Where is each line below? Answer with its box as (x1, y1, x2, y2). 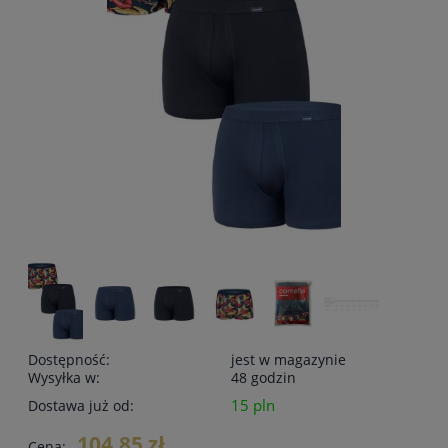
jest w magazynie (231, 350, 346, 370)
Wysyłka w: (28, 368, 100, 388)
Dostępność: (28, 350, 110, 370)
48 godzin (231, 368, 296, 388)
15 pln (231, 395, 275, 417)
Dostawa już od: (28, 396, 134, 416)
